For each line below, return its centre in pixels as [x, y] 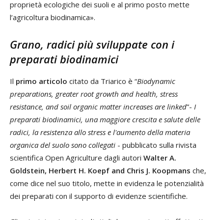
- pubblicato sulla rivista [156, 145]
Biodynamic [156, 81]
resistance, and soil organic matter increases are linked [98, 107]
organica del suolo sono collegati [63, 145]
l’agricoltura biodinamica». [53, 17]
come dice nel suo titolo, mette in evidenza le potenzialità [107, 183]
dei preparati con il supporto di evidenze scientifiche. [99, 196]
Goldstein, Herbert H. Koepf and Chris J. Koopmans [100, 171]
